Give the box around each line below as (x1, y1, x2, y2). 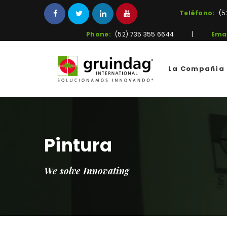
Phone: (86, 30, 111, 39)
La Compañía (168, 64, 225, 74)
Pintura (44, 133, 112, 158)
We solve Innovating (44, 165, 130, 177)
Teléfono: (179, 8, 215, 17)
